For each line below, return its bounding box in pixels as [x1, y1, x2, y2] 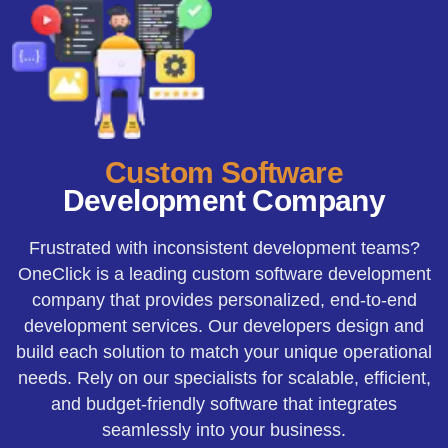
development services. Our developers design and [24, 315, 424, 336]
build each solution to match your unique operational [16, 341, 432, 362]
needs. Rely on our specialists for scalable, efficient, [17, 367, 431, 388]
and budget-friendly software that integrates [51, 393, 397, 414]
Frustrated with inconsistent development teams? [28, 237, 420, 258]
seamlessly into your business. [102, 419, 346, 440]
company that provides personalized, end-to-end [31, 289, 417, 310]
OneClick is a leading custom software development [17, 263, 431, 284]
